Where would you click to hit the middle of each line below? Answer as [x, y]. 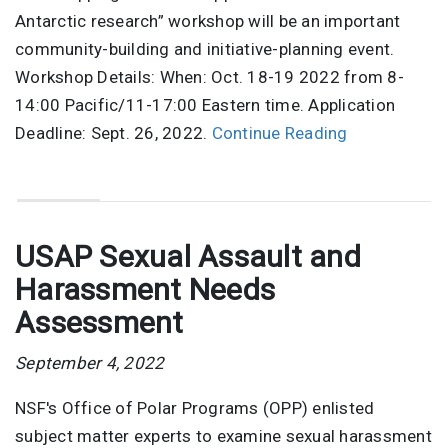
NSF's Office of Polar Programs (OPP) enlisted [195, 407]
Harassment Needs [145, 289]
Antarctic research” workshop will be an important [208, 21]
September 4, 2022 [90, 362]
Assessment [99, 322]
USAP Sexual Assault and [188, 256]
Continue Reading [279, 133]
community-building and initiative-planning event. [205, 49]
